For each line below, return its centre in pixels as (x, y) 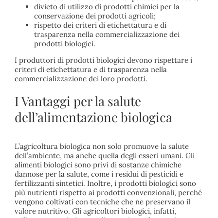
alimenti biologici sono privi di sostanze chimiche (98, 164)
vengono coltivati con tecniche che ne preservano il (102, 201)
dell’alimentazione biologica (93, 117)
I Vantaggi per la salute (78, 101)
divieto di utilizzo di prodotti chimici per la (107, 7)
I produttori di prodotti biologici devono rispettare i (103, 60)
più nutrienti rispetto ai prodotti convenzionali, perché (108, 192)
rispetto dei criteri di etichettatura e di (100, 25)
